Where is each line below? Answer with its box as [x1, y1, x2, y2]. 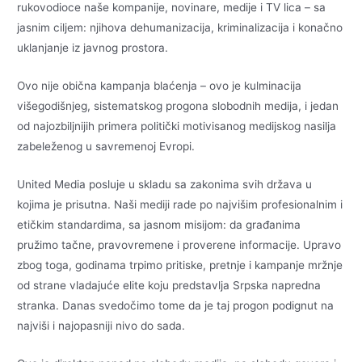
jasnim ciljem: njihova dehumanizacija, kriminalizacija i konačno [17, 21, 343, 35]
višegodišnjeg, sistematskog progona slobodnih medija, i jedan [17, 99, 339, 113]
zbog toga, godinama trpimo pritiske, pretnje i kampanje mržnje [17, 259, 343, 272]
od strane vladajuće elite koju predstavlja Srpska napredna [17, 279, 322, 293]
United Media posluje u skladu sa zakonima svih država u [17, 178, 313, 192]
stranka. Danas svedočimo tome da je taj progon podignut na [17, 299, 335, 313]
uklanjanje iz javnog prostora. [17, 41, 169, 55]
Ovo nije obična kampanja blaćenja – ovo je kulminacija [17, 79, 302, 93]
